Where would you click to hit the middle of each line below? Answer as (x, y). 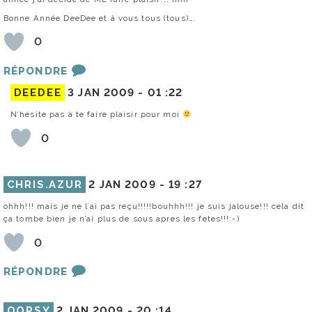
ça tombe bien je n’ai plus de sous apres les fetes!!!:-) (122, 219)
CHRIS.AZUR (45, 185)
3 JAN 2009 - (108, 93)
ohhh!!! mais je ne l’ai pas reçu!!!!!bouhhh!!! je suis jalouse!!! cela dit (154, 206)
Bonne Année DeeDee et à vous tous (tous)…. (100, 18)
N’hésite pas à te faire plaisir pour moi (96, 115)
